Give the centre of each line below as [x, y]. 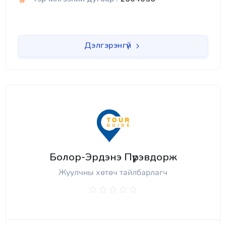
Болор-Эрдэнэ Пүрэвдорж [113, 157]
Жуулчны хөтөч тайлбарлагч [113, 172]
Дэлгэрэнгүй [109, 46]
